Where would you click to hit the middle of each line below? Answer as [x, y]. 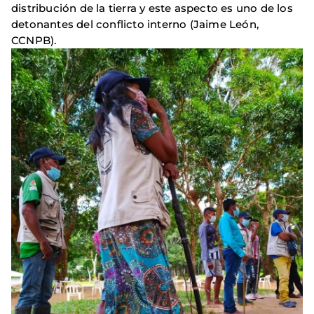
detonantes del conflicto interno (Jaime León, [135, 25]
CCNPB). [34, 41]
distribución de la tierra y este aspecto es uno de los [152, 8]
